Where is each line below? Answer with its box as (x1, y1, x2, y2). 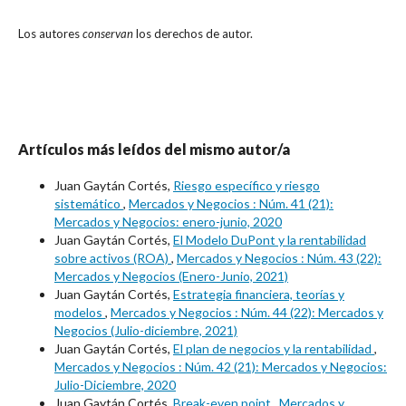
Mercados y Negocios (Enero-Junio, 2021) (54, 268, 288, 285)
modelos (54, 304, 105, 321)
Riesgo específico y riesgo (173, 178, 320, 194)
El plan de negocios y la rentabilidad (173, 341, 374, 357)
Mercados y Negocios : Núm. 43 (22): (177, 250, 382, 266)
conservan (82, 26, 133, 42)
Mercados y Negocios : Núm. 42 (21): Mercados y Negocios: (54, 359, 387, 375)
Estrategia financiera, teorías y (173, 286, 344, 303)
